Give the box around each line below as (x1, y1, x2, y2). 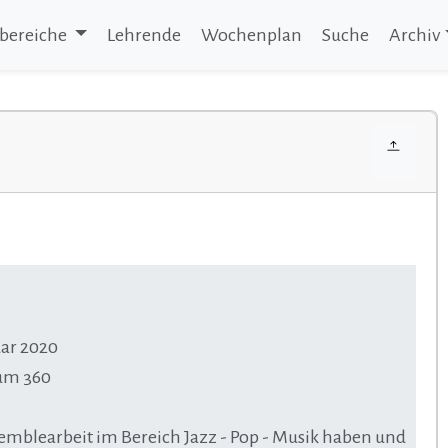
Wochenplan (201, 25, 303, 45)
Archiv (389, 25, 441, 45)
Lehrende (107, 25, 182, 45)
